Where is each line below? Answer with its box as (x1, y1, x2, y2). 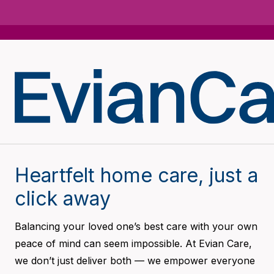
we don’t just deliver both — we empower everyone (15, 254, 255, 267)
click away (15, 187, 111, 211)
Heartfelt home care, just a (15, 163, 258, 188)
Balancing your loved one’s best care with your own (15, 220, 257, 233)
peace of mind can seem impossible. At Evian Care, (15, 237, 252, 250)
